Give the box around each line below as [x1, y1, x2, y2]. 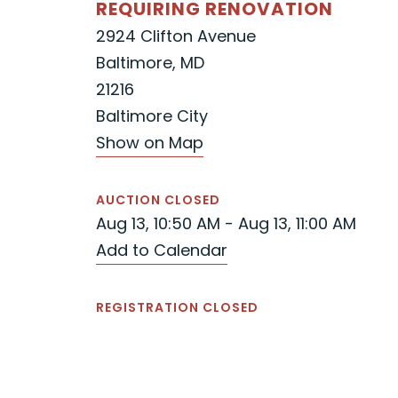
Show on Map [96, 131, 203, 154]
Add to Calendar [96, 239, 227, 261]
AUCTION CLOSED [96, 191, 220, 209]
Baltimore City [96, 105, 208, 127]
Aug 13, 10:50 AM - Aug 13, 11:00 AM [96, 212, 356, 235]
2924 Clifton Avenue [96, 25, 256, 47]
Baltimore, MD [96, 52, 204, 74]
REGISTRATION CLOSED [96, 298, 259, 316]
